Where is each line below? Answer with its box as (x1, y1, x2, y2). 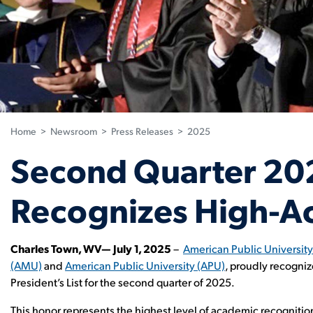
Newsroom (50, 125, 97, 137)
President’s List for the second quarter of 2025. (10, 275, 236, 289)
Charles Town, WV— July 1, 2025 (10, 241, 173, 256)
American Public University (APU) (65, 258, 225, 272)
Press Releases (111, 125, 173, 137)
